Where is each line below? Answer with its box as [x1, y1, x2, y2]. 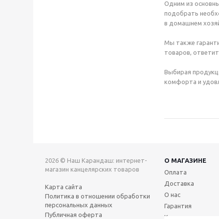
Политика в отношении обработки [45, 192, 150, 199]
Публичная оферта [45, 211, 102, 218]
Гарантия [164, 202, 192, 209]
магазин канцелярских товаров [45, 165, 139, 173]
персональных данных [45, 201, 112, 208]
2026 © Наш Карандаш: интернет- [45, 156, 147, 164]
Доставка [164, 179, 194, 187]
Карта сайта [45, 183, 82, 190]
